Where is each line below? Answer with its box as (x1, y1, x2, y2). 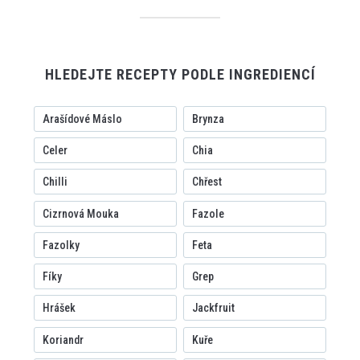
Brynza (191, 112, 224, 125)
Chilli (42, 175, 67, 189)
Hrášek (42, 301, 76, 315)
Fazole (191, 207, 224, 220)
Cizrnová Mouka (42, 207, 119, 220)
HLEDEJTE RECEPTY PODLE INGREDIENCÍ (44, 65, 316, 83)
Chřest (191, 175, 222, 189)
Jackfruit (191, 301, 235, 315)
